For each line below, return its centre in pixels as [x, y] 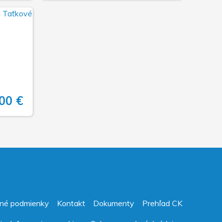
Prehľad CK [162, 203]
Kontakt [71, 203]
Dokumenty [114, 203]
